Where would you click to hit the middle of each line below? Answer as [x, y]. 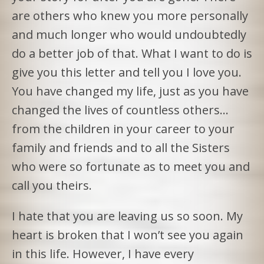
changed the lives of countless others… [120, 110]
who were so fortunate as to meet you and [131, 166]
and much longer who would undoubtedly [129, 34]
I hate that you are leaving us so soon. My [127, 216]
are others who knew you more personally [130, 15]
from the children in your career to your [123, 128]
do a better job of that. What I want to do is [132, 53]
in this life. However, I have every [103, 253]
